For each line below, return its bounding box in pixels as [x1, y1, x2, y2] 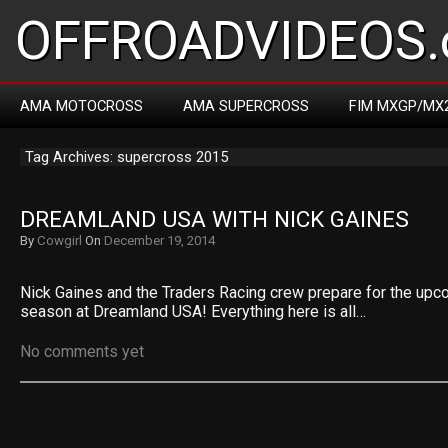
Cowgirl [37, 233, 82, 248]
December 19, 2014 [104, 233, 215, 248]
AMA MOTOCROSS [20, 97, 143, 115]
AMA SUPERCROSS [183, 97, 309, 115]
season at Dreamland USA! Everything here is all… [20, 302, 366, 321]
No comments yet [20, 342, 144, 361]
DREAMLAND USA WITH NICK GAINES [20, 206, 409, 233]
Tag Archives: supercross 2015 [25, 148, 228, 166]
